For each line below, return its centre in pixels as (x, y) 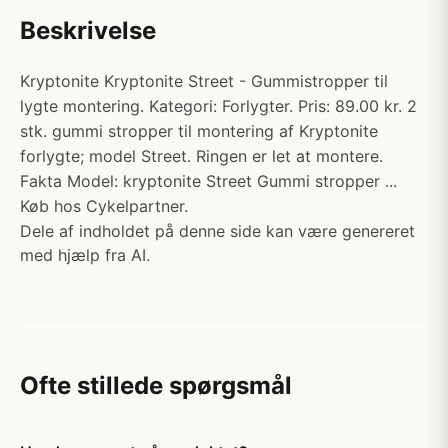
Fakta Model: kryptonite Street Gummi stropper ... (208, 181)
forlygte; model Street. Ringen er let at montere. (201, 156)
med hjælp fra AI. (85, 255)
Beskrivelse (88, 30)
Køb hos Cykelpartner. (104, 206)
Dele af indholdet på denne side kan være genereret (217, 231)
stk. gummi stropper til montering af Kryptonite (199, 131)
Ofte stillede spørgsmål (156, 385)
